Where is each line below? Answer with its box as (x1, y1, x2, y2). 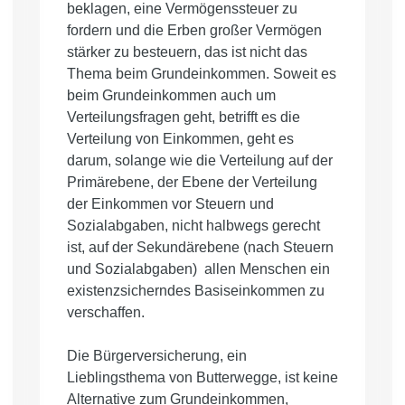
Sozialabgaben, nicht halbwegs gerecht (67, 218, 320, 234)
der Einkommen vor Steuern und (67, 196, 274, 212)
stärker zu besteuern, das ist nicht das (67, 44, 307, 61)
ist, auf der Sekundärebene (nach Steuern (67, 240, 334, 256)
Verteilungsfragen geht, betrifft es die (67, 109, 300, 126)
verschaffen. (67, 305, 145, 321)
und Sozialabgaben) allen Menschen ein (67, 261, 330, 278)
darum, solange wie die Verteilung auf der (67, 153, 333, 169)
